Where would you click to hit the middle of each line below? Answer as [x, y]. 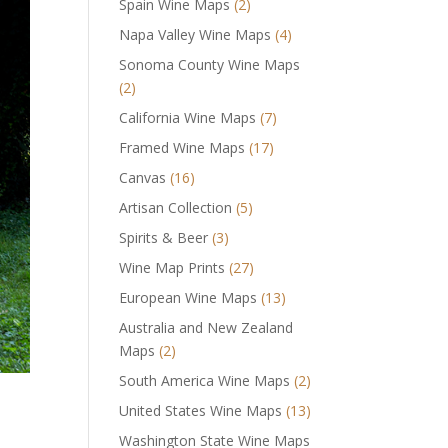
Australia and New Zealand [206, 327]
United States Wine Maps [201, 410]
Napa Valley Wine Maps [195, 34]
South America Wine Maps [205, 380]
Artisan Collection [176, 207]
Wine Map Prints [172, 267]
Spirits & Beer [164, 237]
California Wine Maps [188, 117]
